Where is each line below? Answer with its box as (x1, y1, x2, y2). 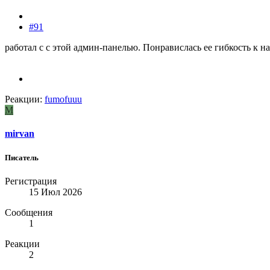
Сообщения (5, 207, 52, 218)
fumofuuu (45, 94, 82, 105)
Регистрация (5, 175, 57, 186)
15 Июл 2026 (29, 186, 82, 197)
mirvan (5, 128, 34, 139)
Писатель (5, 152, 39, 162)
